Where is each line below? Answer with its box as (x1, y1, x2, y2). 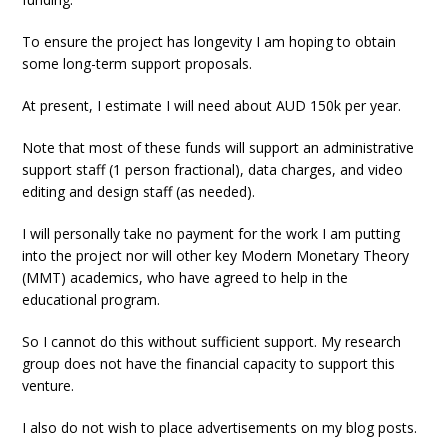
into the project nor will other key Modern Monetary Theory (22, 246, 410, 265)
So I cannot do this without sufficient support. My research (22, 332, 402, 351)
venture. (22, 376, 75, 395)
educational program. (22, 290, 161, 309)
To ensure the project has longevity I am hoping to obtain (22, 32, 397, 51)
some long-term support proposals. (22, 54, 253, 73)
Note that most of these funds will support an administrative (22, 138, 415, 157)
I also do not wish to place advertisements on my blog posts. (22, 418, 418, 437)
